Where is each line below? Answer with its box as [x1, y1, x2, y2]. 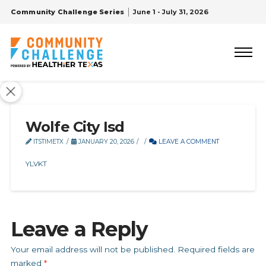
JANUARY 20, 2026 [76, 138, 134, 145]
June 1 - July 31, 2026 [133, 8, 209, 16]
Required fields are [177, 245, 255, 254]
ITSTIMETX [31, 138, 64, 145]
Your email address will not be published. [10, 245, 175, 254]
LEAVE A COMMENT [157, 138, 220, 145]
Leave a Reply [10, 217, 147, 242]
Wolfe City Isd [25, 118, 125, 135]
